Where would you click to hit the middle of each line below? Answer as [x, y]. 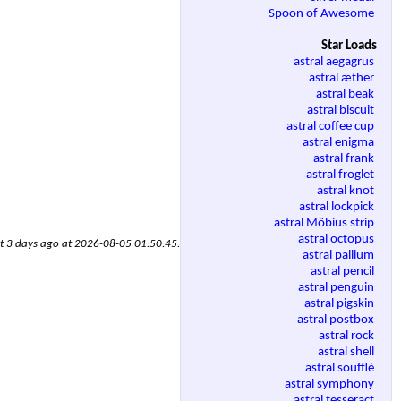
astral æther [343, 79]
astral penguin [337, 288]
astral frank [345, 159]
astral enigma [340, 143]
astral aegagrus [335, 63]
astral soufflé [341, 369]
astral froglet [341, 175]
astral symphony [331, 385]
